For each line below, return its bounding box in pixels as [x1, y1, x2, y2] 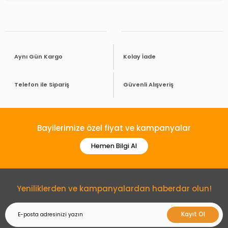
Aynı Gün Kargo [14, 52, 63, 61]
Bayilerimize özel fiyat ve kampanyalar [37, 122, 191, 133]
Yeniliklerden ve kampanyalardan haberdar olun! [16, 183, 212, 194]
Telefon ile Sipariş [14, 80, 69, 89]
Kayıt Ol [181, 210, 205, 219]
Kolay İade [123, 52, 156, 61]
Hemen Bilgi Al [91, 141, 137, 150]
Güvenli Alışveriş [123, 80, 174, 89]
